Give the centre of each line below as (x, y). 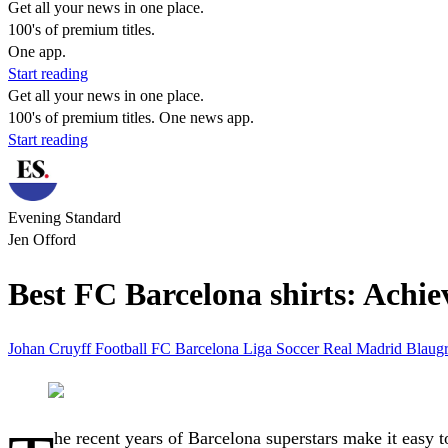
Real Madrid (364, 348)
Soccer (299, 348)
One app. (37, 51)
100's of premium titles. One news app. (131, 117)
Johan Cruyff (51, 348)
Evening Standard (64, 217)
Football (123, 348)
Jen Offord (42, 239)
